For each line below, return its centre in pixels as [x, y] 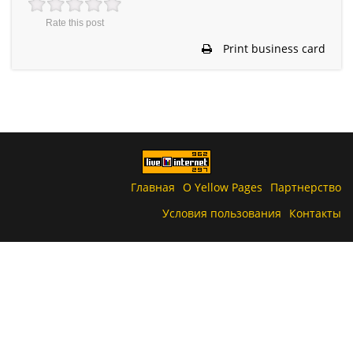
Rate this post [75, 22]
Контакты [315, 214]
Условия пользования [222, 214]
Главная [153, 187]
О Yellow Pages [223, 187]
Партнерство [306, 187]
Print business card [273, 48]
